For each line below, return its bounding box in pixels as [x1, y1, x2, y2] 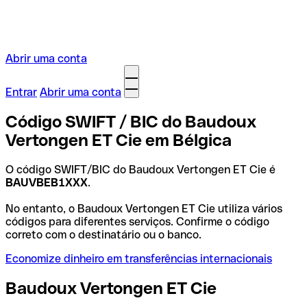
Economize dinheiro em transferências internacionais [5, 251, 272, 265]
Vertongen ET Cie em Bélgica [5, 130, 232, 149]
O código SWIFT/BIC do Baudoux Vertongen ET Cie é [5, 162, 275, 176]
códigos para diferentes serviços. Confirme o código [5, 214, 269, 228]
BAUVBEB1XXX [5, 175, 88, 189]
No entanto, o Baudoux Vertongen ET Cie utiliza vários [5, 201, 282, 215]
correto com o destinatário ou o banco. [5, 228, 201, 241]
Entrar [5, 86, 37, 99]
